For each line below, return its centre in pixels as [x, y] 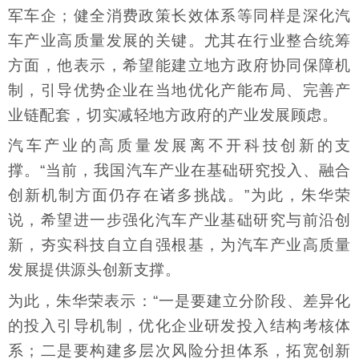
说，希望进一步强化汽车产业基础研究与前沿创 [179, 220]
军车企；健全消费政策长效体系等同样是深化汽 [179, 16]
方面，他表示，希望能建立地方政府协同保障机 [179, 66]
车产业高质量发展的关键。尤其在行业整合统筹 [179, 41]
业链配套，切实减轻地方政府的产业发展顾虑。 [173, 115]
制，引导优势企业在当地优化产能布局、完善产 [179, 91]
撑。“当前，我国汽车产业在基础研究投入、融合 [179, 171]
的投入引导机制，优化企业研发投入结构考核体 [179, 325]
